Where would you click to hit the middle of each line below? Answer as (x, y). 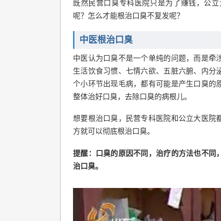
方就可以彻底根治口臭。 (114, 131)
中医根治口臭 (106, 40)
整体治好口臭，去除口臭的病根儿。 (132, 96)
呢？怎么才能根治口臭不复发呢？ (129, 15)
